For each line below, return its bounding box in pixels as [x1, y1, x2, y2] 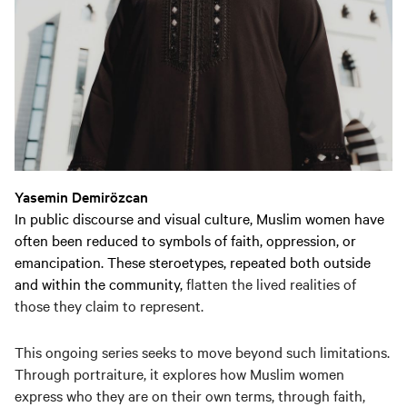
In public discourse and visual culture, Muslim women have [15, 207, 384, 228]
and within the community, [15, 273, 186, 293]
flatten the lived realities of [186, 273, 356, 293]
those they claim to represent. [15, 294, 203, 315]
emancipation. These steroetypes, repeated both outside [15, 251, 371, 272]
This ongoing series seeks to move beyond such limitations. [15, 341, 390, 362]
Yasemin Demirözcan [15, 185, 148, 206]
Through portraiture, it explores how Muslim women [15, 362, 344, 383]
